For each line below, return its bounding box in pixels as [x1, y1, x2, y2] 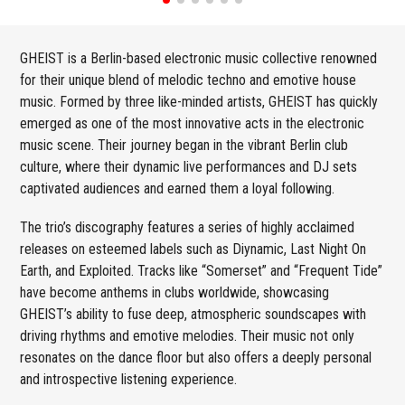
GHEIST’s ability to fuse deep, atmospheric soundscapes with [20, 305, 367, 323]
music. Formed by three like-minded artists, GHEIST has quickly [20, 92, 379, 110]
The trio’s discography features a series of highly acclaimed [20, 218, 355, 236]
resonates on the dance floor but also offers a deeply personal [20, 348, 372, 366]
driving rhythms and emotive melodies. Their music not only [20, 326, 355, 344]
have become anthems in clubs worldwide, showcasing [20, 283, 330, 301]
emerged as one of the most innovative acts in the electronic [20, 114, 365, 132]
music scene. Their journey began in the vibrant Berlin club [20, 136, 349, 154]
